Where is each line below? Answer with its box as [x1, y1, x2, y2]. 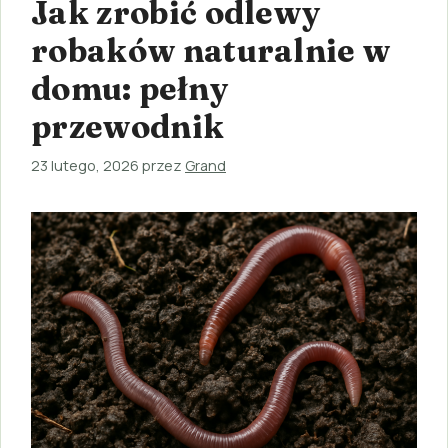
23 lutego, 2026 [31, 156, 139, 176]
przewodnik [31, 107, 225, 146]
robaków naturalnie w [31, 31, 391, 70]
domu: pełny [31, 69, 229, 108]
